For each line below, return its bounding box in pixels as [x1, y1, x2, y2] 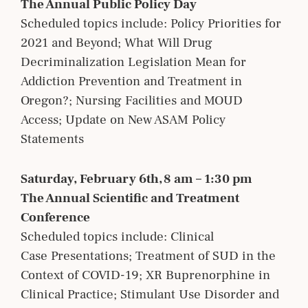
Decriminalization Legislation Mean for [21, 53, 246, 70]
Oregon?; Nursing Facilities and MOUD [21, 91, 243, 109]
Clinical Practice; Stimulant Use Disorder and [21, 285, 279, 302]
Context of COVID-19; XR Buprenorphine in [21, 266, 270, 283]
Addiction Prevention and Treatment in [21, 72, 242, 89]
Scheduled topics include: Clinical [21, 228, 214, 245]
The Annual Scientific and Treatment [21, 189, 239, 206]
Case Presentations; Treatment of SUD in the [21, 247, 276, 264]
